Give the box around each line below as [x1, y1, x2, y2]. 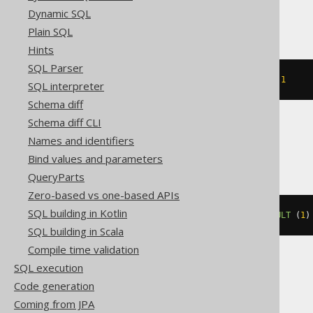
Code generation [14, 279, 94, 293]
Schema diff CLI [28, 115, 101, 129]
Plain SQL [28, 24, 73, 38]
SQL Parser [28, 61, 83, 75]
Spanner [129, 136, 188, 159]
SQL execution [14, 261, 83, 275]
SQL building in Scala [28, 224, 124, 238]
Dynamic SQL [28, 6, 91, 20]
